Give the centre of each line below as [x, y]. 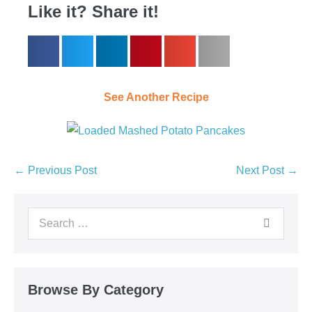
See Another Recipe [156, 97]
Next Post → [267, 171]
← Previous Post [55, 171]
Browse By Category [96, 290]
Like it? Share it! [93, 11]
